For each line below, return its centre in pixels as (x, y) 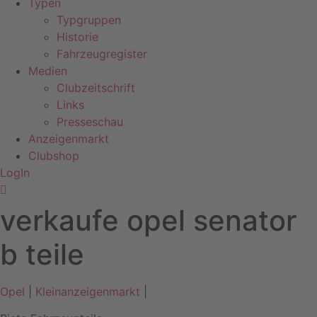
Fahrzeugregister (102, 54)
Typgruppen (89, 20)
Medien (48, 71)
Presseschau (90, 122)
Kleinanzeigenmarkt (88, 292)
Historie (77, 37)
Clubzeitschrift (96, 88)
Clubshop (54, 156)
